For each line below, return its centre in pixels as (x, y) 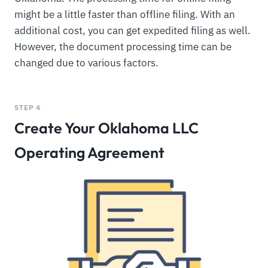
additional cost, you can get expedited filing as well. (133, 31)
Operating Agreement (89, 152)
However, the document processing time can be (123, 47)
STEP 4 (28, 107)
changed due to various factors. (86, 63)
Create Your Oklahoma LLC (106, 127)
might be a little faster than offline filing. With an (125, 15)
